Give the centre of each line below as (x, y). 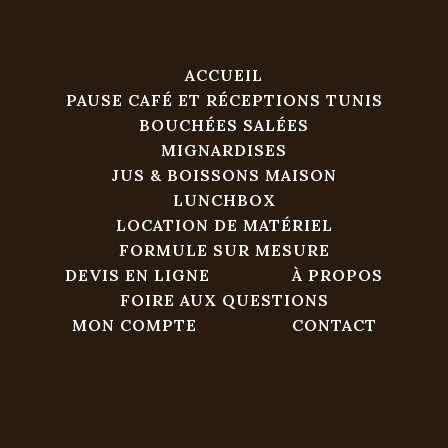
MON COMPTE (134, 325)
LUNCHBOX (224, 200)
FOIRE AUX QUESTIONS (224, 300)
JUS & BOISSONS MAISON (224, 175)
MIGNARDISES (224, 150)
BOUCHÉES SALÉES (224, 125)
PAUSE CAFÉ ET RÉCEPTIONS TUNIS (224, 100)
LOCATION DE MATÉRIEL (224, 225)
